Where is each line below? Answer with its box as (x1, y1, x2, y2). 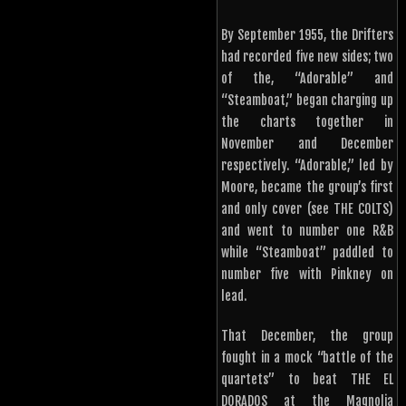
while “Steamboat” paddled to (221, 245, 393, 261)
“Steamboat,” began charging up (221, 92, 393, 109)
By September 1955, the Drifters (221, 27, 393, 43)
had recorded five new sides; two (221, 49, 393, 65)
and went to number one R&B (221, 223, 393, 239)
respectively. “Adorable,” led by (221, 158, 393, 174)
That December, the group (221, 328, 393, 344)
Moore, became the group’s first (221, 179, 393, 196)
